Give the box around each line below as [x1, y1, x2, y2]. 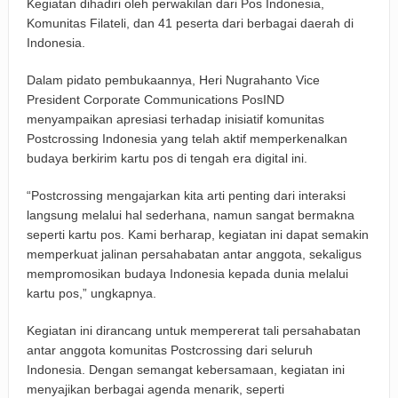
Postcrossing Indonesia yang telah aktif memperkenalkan [26, 131, 347, 146]
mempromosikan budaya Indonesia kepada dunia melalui [26, 266, 348, 281]
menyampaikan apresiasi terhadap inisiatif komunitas [26, 111, 324, 126]
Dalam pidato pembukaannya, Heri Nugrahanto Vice [26, 72, 320, 87]
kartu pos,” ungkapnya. [26, 285, 156, 300]
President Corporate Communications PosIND [26, 92, 284, 107]
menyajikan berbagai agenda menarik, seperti [26, 381, 284, 396]
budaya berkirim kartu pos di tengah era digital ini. [26, 150, 307, 165]
